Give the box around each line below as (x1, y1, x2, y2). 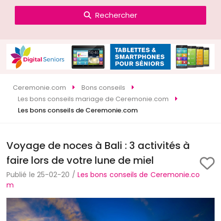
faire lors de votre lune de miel (6, 153, 154, 167)
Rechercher (95, 10, 137, 20)
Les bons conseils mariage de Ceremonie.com (18, 94, 169, 104)
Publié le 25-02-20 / (6, 169, 77, 180)
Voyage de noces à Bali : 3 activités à (6, 138, 190, 152)
